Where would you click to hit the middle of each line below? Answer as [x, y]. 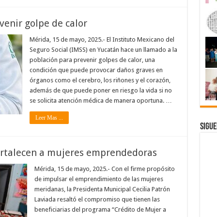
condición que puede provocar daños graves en [96, 70]
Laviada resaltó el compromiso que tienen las [97, 199]
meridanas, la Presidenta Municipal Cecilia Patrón [102, 189]
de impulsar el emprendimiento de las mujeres [99, 179]
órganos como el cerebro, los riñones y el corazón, [100, 80]
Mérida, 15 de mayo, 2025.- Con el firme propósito [104, 169]
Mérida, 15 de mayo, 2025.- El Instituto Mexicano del [102, 39]
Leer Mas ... [49, 118]
